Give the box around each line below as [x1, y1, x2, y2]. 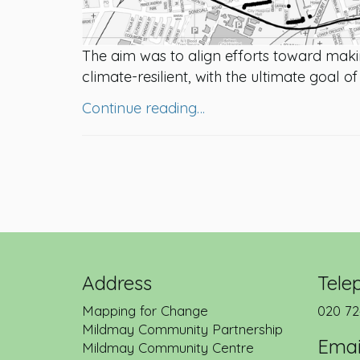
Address [82, 271, 152, 296]
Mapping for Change [82, 302, 208, 320]
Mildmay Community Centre [82, 339, 254, 357]
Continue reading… [82, 99, 205, 118]
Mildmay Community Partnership [82, 321, 283, 338]
